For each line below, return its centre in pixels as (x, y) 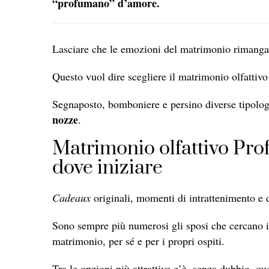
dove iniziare (107, 168)
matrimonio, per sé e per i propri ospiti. (138, 240)
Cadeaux (71, 197)
